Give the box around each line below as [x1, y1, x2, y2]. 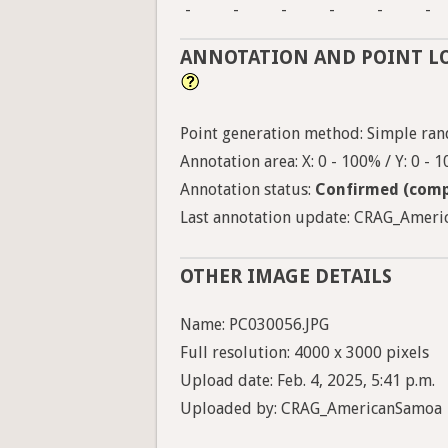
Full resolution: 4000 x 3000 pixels [180, 343, 429, 363]
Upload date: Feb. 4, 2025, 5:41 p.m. [180, 371, 435, 391]
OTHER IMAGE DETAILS [180, 265, 392, 289]
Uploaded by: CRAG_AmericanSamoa [180, 399, 442, 419]
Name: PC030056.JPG [180, 315, 329, 335]
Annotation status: [180, 180, 315, 200]
